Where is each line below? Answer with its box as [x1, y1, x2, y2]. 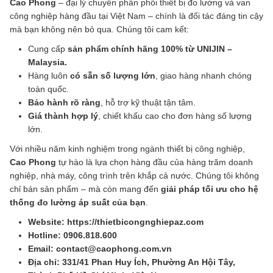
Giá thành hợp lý [28, 111, 98, 121]
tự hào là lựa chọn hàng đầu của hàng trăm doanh [56, 157, 253, 168]
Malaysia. [28, 57, 67, 68]
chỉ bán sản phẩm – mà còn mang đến [10, 184, 161, 194]
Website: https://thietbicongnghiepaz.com [28, 217, 204, 227]
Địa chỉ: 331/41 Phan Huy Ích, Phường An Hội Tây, [28, 257, 235, 268]
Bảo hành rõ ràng [28, 97, 101, 108]
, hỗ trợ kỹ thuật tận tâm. [101, 97, 196, 108]
